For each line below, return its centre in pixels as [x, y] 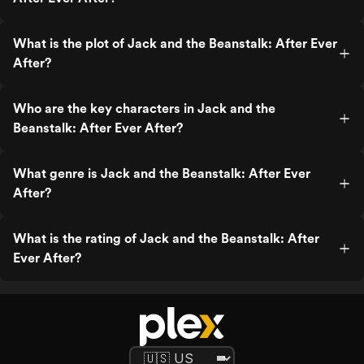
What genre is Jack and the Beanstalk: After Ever [162, 173]
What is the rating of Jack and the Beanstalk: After [166, 238]
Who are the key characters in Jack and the [144, 108]
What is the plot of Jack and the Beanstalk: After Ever [175, 43]
